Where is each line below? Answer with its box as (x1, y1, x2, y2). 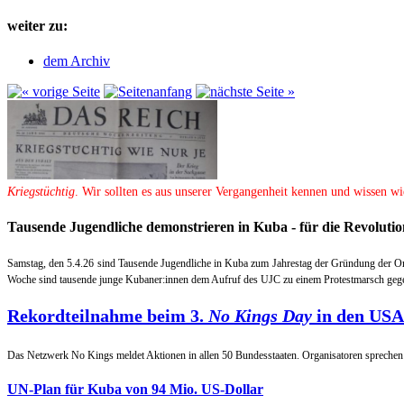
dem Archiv (43, 53, 110, 69)
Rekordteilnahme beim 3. (7, 306, 208, 326)
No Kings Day (208, 306, 312, 326)
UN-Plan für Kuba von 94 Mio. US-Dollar (7, 381, 263, 397)
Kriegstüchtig (7, 185, 75, 199)
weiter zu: (7, 18, 68, 34)
